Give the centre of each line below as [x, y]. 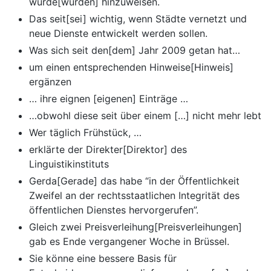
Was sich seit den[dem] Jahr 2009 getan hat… [135, 51]
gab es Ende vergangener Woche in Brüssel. [129, 242]
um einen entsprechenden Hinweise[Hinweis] [131, 67]
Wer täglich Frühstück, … [85, 133]
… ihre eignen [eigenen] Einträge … [109, 99]
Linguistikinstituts [69, 164]
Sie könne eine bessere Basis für [103, 259]
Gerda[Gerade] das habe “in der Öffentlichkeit [134, 181]
